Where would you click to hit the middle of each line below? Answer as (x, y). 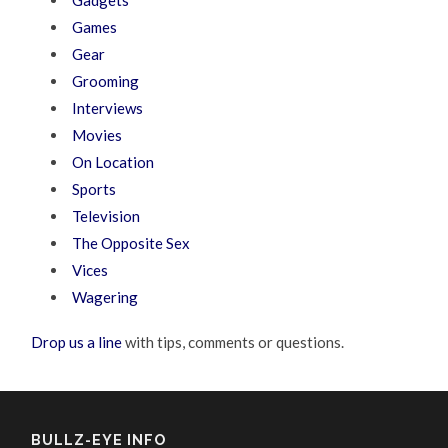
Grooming (106, 81)
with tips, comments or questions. (233, 342)
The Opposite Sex (131, 243)
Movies (97, 135)
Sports (94, 189)
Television (106, 216)
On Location (113, 162)
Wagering (105, 297)
